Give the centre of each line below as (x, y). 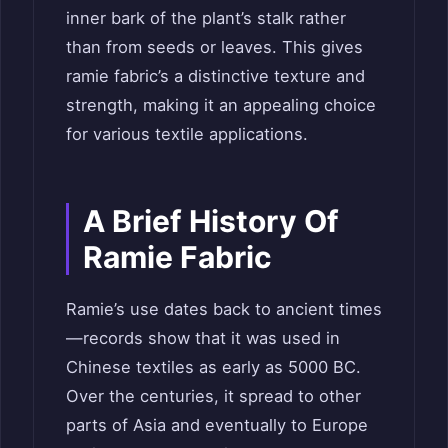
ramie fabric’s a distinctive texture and (215, 76)
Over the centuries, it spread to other (213, 396)
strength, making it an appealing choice (221, 105)
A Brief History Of (211, 221)
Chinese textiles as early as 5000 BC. (213, 367)
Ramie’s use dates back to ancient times (224, 309)
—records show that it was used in (203, 338)
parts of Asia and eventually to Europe (217, 425)
